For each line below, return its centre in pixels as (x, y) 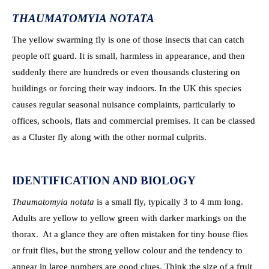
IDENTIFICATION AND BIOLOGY (104, 180)
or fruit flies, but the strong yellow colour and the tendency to (127, 250)
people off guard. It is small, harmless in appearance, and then (128, 56)
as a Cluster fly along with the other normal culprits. (109, 137)
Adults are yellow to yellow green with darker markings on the (129, 218)
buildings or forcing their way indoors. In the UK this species (127, 88)
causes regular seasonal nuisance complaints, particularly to (124, 104)
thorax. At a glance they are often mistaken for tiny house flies (130, 234)
